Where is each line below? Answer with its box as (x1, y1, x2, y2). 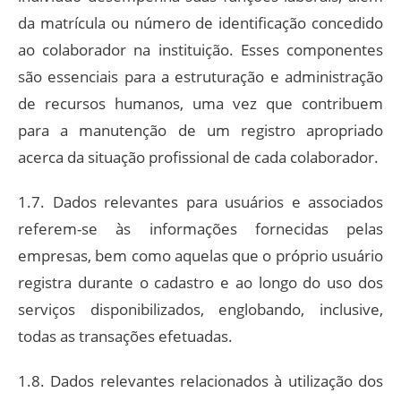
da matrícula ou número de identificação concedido (18, 12, 383, 33)
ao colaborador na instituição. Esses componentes (18, 38, 383, 60)
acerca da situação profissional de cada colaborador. (18, 146, 379, 167)
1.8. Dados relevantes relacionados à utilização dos (18, 370, 383, 391)
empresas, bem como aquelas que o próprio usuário (18, 244, 383, 266)
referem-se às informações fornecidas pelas (18, 218, 383, 239)
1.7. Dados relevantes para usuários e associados (18, 191, 383, 212)
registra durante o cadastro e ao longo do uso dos (18, 271, 383, 293)
